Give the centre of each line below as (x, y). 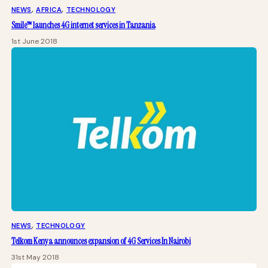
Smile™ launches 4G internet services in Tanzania (83, 25)
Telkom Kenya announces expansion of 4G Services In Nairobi (101, 241)
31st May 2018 (35, 258)
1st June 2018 (34, 42)
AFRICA (49, 10)
